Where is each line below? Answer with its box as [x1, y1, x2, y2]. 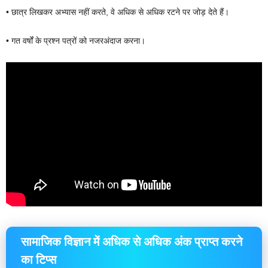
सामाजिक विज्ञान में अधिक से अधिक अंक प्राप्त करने [21, 233, 242, 249]
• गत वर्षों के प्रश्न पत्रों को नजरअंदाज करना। [6, 35, 145, 45]
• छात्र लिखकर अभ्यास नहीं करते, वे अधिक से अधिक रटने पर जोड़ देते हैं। [6, 7, 229, 17]
